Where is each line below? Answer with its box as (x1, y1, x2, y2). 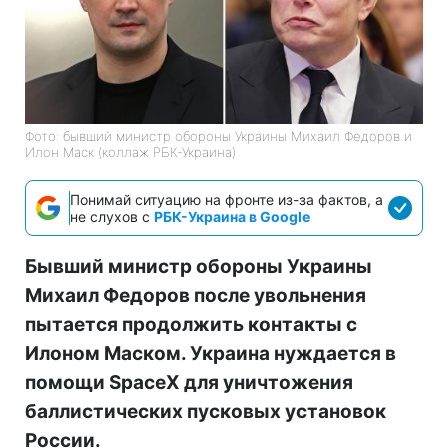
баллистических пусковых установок (25, 399, 386, 423)
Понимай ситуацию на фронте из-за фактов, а (70, 190, 383, 208)
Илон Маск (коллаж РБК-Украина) (25, 143, 236, 160)
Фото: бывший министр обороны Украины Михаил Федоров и (25, 127, 412, 144)
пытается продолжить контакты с (25, 312, 357, 336)
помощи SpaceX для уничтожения (25, 370, 353, 394)
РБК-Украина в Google (154, 207, 310, 225)
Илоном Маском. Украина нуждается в (25, 341, 396, 365)
